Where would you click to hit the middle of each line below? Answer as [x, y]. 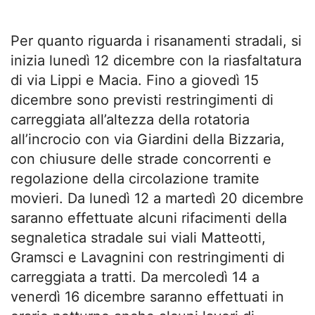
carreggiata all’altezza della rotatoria [130, 119]
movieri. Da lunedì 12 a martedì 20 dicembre [157, 198]
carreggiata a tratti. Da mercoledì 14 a [135, 277]
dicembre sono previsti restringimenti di [142, 99]
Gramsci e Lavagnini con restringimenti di [148, 257]
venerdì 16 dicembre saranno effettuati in [147, 296]
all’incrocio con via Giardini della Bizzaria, [148, 139]
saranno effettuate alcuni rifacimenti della [149, 218]
